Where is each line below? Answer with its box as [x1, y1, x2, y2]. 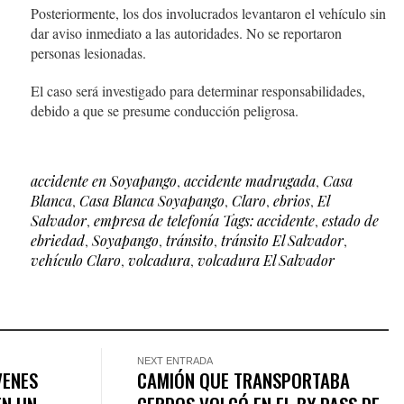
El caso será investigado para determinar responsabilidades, [31, 81, 365, 101]
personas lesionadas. [31, 43, 146, 63]
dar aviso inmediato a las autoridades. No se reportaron [31, 23, 342, 43]
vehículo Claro [31, 251, 121, 271]
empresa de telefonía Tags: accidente [94, 211, 315, 231]
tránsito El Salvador [221, 231, 344, 251]
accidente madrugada [184, 171, 316, 191]
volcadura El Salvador [197, 251, 335, 271]
